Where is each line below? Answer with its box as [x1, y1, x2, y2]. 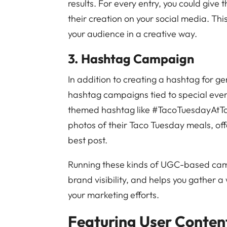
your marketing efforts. [68, 189, 160, 201]
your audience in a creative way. [68, 28, 198, 40]
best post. [68, 134, 108, 146]
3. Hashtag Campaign [68, 51, 195, 67]
